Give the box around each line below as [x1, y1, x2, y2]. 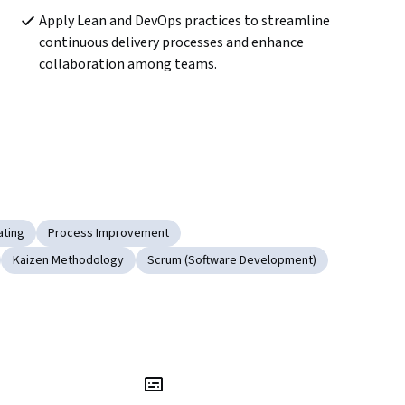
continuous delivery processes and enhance [38, 33, 304, 53]
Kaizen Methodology [13, 251, 124, 270]
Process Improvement [48, 224, 169, 243]
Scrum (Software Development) [147, 251, 316, 270]
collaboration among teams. [38, 54, 217, 75]
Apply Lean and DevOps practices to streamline [38, 11, 330, 32]
